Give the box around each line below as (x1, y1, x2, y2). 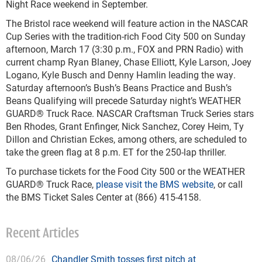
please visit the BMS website (96, 178, 213, 190)
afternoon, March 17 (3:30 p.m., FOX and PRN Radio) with (6, 43, 243, 55)
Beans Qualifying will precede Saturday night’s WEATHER (6, 94, 241, 106)
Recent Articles (6, 227, 79, 241)
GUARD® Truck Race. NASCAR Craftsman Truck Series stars (6, 107, 254, 119)
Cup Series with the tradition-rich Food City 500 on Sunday (6, 30, 246, 42)
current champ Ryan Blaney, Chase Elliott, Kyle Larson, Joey (6, 56, 251, 68)
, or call (213, 178, 243, 190)
